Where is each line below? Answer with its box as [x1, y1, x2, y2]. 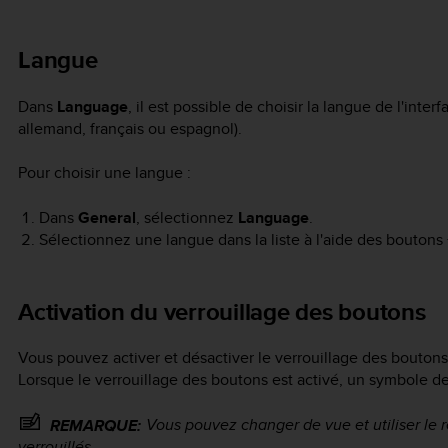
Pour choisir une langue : [18, 161, 191, 185]
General [77, 205, 136, 229]
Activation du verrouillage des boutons [18, 293, 426, 329]
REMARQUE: [50, 414, 141, 438]
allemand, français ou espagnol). [18, 116, 242, 140]
